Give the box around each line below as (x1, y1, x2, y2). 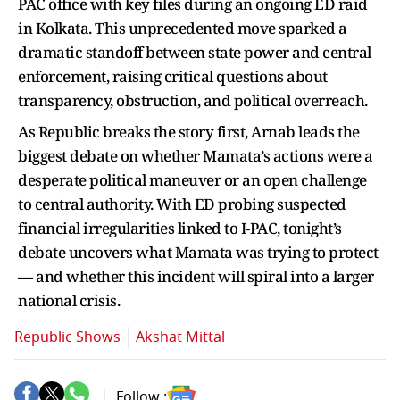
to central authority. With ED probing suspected (18, 194, 346, 214)
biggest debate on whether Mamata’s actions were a (18, 146, 373, 166)
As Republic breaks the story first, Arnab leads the (18, 121, 360, 142)
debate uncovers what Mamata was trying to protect (18, 242, 379, 262)
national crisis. (18, 290, 120, 311)
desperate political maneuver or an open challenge (18, 170, 367, 190)
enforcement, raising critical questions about (18, 66, 328, 87)
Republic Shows (14, 327, 121, 348)
